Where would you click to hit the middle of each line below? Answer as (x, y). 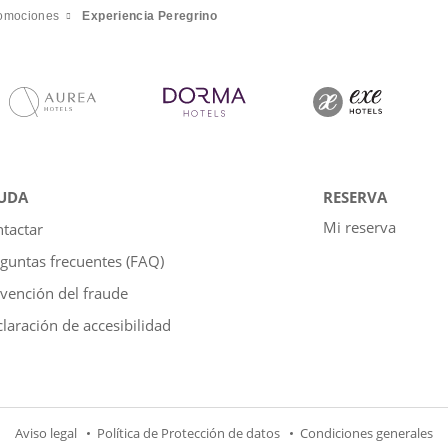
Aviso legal (46, 432)
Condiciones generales (366, 432)
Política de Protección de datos (188, 432)
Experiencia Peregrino (150, 15)
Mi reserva (359, 226)
